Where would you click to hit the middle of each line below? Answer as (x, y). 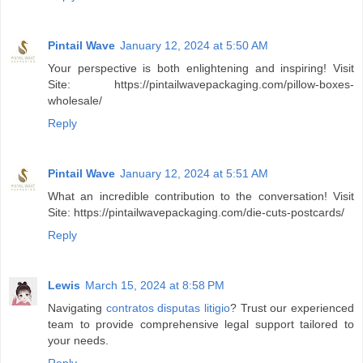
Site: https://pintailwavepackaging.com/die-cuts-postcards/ (196, 212)
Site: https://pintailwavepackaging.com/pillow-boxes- (201, 84)
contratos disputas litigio (168, 307)
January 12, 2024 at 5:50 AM (194, 45)
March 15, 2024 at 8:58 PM (155, 285)
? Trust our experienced (293, 307)
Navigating (77, 307)
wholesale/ (75, 100)
